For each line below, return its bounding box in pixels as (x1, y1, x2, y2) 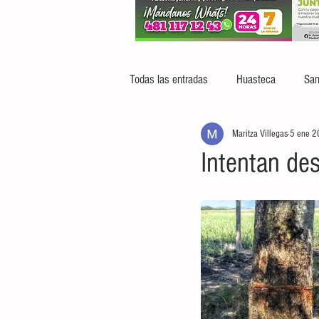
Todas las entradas (130, 72, 208, 86)
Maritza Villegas (232, 127, 288, 140)
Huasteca (236, 72, 276, 86)
